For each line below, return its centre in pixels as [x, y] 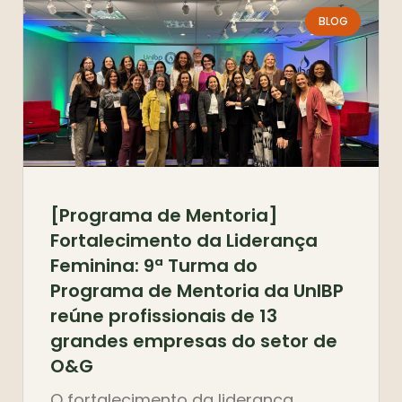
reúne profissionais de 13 [164, 315]
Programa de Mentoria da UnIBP [197, 290]
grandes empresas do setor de [194, 341]
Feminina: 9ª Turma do [154, 265]
